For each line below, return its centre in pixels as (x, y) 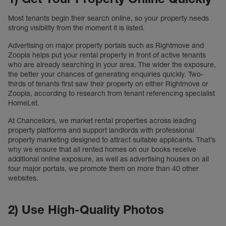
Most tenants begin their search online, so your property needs (108, 18)
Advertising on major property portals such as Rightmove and (106, 45)
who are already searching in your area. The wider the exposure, (112, 65)
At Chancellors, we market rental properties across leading (102, 121)
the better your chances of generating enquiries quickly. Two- (106, 74)
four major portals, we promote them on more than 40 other (103, 168)
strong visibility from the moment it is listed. (76, 28)
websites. (25, 178)
